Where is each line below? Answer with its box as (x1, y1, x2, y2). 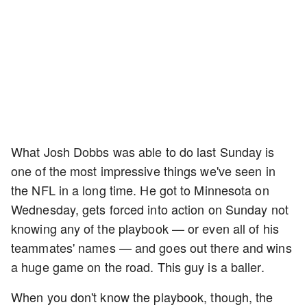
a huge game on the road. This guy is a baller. (11, 258, 265, 275)
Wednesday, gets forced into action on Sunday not (11, 200, 288, 218)
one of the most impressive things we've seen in (11, 162, 275, 180)
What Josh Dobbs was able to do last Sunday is (11, 143, 275, 160)
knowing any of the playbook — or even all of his (11, 219, 279, 237)
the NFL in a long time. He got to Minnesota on (11, 181, 269, 199)
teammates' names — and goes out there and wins (11, 238, 292, 256)
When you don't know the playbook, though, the (11, 288, 273, 306)
